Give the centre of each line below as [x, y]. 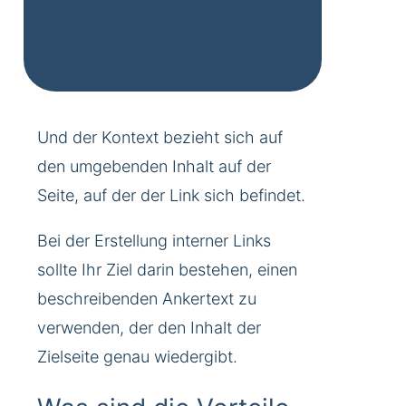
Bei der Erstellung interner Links [154, 240]
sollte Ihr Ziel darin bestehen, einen [167, 269]
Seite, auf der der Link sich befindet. [171, 195]
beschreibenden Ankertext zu [147, 298]
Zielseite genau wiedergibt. [137, 356]
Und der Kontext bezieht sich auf [160, 137]
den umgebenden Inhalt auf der [154, 166]
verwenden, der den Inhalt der [149, 327]
